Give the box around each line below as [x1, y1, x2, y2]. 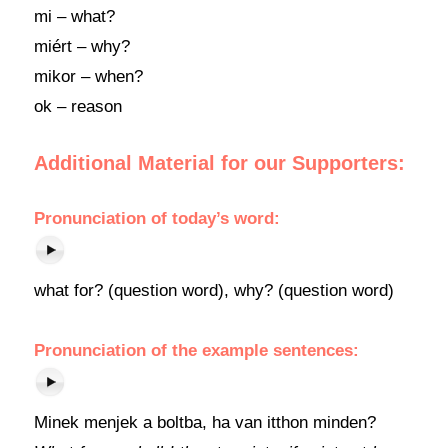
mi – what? [33, 7, 115, 26]
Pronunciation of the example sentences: [33, 341, 359, 360]
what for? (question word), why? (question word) [33, 281, 394, 300]
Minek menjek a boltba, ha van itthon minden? [33, 413, 376, 432]
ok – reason [33, 97, 122, 116]
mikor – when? [33, 67, 143, 86]
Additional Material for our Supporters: [33, 152, 405, 174]
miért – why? [33, 37, 130, 56]
